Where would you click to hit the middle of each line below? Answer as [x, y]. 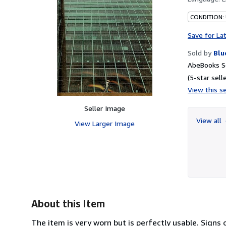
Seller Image [104, 108]
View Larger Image [104, 123]
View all [210, 120]
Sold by [200, 52]
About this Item [68, 203]
